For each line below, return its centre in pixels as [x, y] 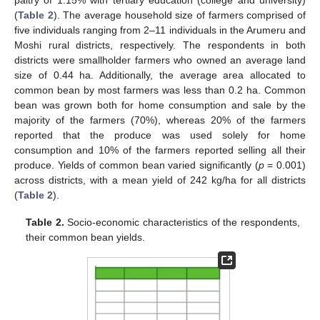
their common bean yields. [86, 237]
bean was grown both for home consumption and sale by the [160, 105]
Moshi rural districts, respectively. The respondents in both [160, 45]
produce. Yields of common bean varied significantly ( [136, 165]
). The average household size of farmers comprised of [180, 15]
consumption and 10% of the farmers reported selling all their [160, 150]
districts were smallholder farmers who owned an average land [160, 60]
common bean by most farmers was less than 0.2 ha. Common [160, 90]
